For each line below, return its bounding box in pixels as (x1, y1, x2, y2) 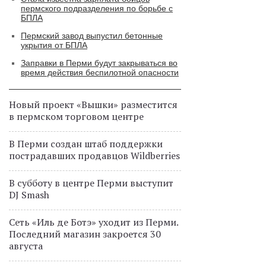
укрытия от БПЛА (21, 40, 87, 50)
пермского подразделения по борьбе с (21, 4, 173, 13)
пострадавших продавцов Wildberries (9, 149, 180, 162)
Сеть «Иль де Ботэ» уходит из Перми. (9, 216, 178, 229)
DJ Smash (9, 188, 49, 201)
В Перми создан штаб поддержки (9, 137, 163, 150)
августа (9, 239, 43, 252)
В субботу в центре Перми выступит (9, 176, 173, 189)
